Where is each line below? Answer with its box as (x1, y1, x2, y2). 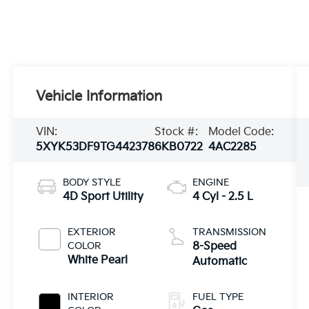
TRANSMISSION (192, 226, 266, 238)
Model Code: (208, 126, 274, 139)
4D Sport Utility (63, 190, 144, 203)
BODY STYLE (63, 176, 121, 188)
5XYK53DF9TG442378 (36, 141, 155, 154)
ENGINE (192, 176, 229, 188)
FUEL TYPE (192, 290, 243, 303)
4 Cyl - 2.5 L (192, 190, 253, 203)
